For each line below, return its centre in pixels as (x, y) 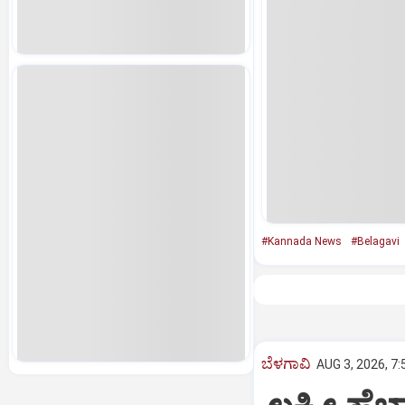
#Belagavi (375, 241)
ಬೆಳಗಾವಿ (286, 363)
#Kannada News (301, 241)
